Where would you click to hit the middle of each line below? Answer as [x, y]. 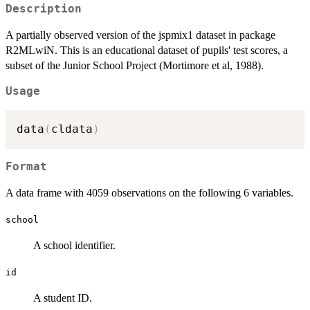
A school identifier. [74, 245]
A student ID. [63, 298]
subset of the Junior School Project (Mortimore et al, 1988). [135, 66]
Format [26, 166]
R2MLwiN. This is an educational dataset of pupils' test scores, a [147, 51]
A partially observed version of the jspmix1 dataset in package [140, 35]
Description [44, 9]
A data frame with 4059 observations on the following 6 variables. [149, 192]
